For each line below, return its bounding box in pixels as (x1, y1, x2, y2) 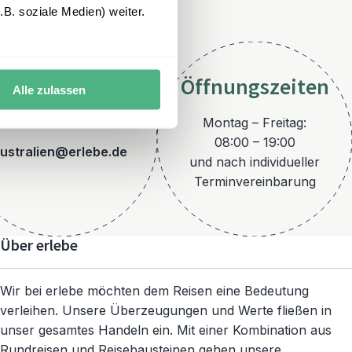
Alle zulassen (12, 82, 86, 97)
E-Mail (30, 104, 90, 130)
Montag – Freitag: (203, 114, 306, 130)
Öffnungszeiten (180, 74, 329, 101)
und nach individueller (189, 153, 320, 170)
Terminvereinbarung (193, 173, 316, 189)
